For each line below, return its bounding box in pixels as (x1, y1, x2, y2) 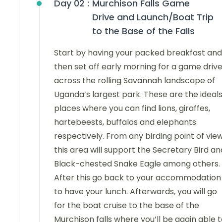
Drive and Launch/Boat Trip (92, 11, 214, 24)
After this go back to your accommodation (54, 172, 221, 184)
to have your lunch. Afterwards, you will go (54, 186, 217, 198)
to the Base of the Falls (92, 25, 195, 38)
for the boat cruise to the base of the (54, 200, 199, 212)
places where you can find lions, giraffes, (54, 103, 210, 114)
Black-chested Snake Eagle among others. (54, 158, 220, 170)
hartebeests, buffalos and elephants (54, 116, 196, 128)
